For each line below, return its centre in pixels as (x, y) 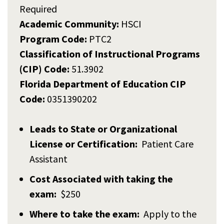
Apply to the (170, 213)
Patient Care (166, 143)
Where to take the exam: (86, 213)
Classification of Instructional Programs (110, 53)
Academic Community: (69, 23)
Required (38, 8)
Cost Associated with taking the (101, 178)
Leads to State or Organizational (103, 128)
